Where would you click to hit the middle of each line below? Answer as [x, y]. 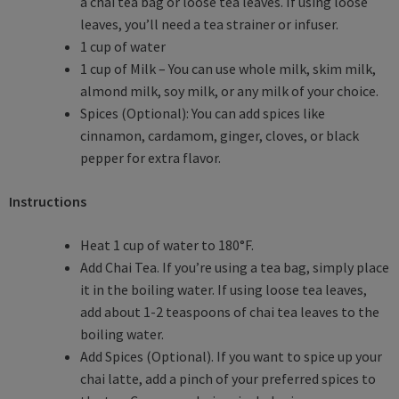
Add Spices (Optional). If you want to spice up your [231, 356]
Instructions [48, 201]
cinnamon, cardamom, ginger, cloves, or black [220, 135]
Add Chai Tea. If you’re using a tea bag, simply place [235, 267]
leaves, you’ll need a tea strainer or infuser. [209, 24]
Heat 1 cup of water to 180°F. [167, 244]
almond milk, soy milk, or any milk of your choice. [229, 90]
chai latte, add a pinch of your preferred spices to [228, 378]
